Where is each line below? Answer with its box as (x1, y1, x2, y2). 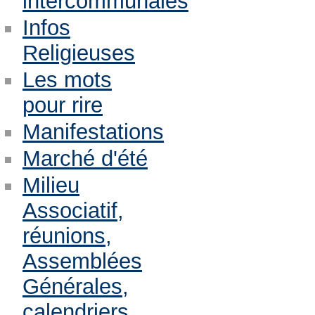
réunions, (22, 223, 112, 248)
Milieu (22, 172, 79, 198)
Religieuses (22, 41, 135, 66)
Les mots (22, 67, 112, 93)
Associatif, (22, 198, 124, 223)
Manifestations (22, 120, 164, 145)
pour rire (22, 93, 103, 118)
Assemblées (22, 248, 142, 274)
